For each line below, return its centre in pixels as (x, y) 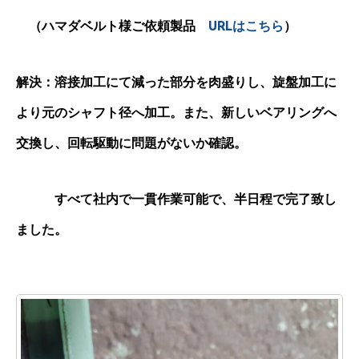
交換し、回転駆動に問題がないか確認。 (131, 143)
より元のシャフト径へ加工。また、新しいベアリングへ (176, 112)
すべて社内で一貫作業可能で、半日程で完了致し (176, 199)
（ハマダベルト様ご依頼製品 (112, 26)
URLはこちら (246, 26)
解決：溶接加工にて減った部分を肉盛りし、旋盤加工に (176, 82)
